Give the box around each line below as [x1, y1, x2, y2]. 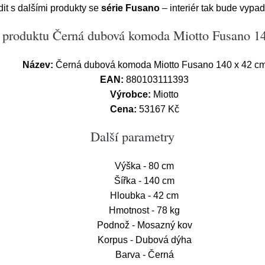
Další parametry [91, 127, 174, 145]
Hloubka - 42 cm [110, 190, 179, 201]
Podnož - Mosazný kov [96, 220, 192, 230]
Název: [22, 60, 53, 70]
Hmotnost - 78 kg [109, 205, 180, 215]
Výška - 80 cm [115, 161, 174, 171]
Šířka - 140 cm [114, 176, 174, 186]
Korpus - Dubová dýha [97, 235, 192, 245]
